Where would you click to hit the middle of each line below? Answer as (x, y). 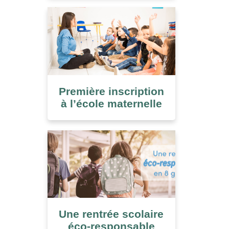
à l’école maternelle (111, 103)
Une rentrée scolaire (111, 214)
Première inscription (111, 91)
